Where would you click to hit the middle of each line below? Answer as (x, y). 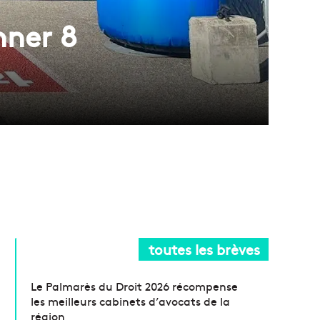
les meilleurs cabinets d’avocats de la (131, 301)
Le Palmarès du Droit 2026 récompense (135, 286)
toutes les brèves (204, 249)
